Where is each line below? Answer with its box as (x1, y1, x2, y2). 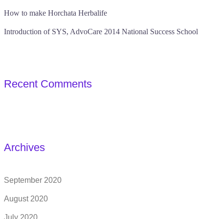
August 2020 (4, 195, 48, 203)
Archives (4, 141, 45, 153)
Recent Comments (4, 78, 92, 90)
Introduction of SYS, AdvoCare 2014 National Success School (4, 27, 198, 36)
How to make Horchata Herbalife (4, 9, 107, 17)
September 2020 (4, 176, 62, 184)
